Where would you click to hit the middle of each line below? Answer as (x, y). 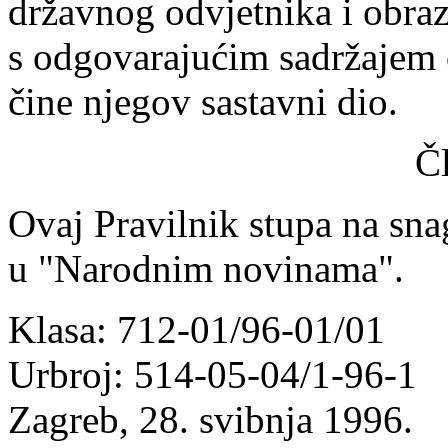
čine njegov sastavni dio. (203, 102)
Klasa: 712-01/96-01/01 (196, 330)
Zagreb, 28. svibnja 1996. (210, 420)
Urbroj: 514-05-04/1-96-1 (212, 375)
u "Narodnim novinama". (206, 269)
